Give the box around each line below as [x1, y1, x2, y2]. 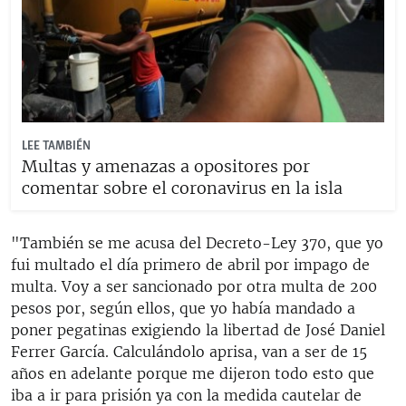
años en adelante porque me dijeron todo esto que [11, 363, 374, 382]
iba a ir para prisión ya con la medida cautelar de [11, 385, 362, 404]
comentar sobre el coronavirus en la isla [22, 177, 343, 198]
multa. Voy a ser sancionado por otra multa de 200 [11, 276, 377, 295]
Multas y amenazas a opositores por [22, 155, 310, 177]
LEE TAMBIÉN [22, 138, 91, 154]
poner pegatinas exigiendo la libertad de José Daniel [11, 320, 385, 339]
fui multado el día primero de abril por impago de [11, 255, 370, 274]
